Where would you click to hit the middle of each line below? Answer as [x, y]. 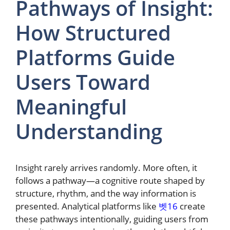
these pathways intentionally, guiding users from [112, 219]
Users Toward [83, 82]
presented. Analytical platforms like [87, 206]
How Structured [93, 32]
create [191, 206]
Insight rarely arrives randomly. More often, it [106, 167]
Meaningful [71, 106]
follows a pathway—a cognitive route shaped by [110, 180]
